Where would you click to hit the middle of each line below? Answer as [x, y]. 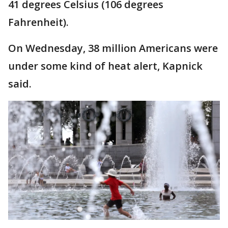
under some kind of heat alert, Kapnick [105, 66]
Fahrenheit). [38, 22]
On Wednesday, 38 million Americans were [113, 48]
